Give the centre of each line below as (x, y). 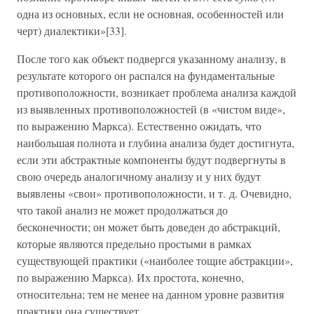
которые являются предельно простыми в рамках (134, 244)
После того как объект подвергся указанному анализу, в (151, 59)
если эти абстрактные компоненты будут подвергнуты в (151, 159)
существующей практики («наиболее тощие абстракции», (155, 260)
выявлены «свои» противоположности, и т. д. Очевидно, (154, 193)
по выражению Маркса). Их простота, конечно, (130, 277)
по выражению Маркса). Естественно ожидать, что (139, 126)
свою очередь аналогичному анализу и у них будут (139, 176)
